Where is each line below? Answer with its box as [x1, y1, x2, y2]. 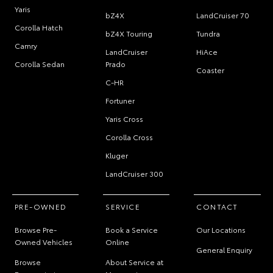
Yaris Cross [105, 113, 144, 124]
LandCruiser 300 [105, 168, 164, 179]
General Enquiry [196, 244, 253, 255]
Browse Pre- [15, 224, 57, 235]
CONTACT [196, 201, 238, 212]
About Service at [105, 257, 164, 268]
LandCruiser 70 [196, 10, 250, 21]
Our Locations [196, 224, 246, 235]
